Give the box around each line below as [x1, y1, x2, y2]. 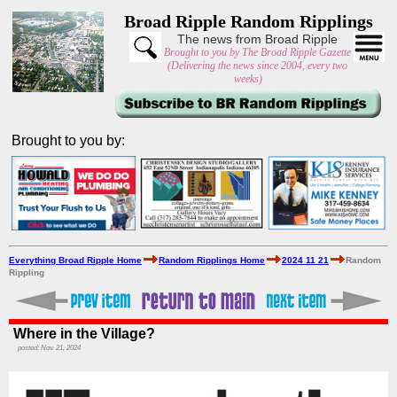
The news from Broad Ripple [177, 32, 338, 46]
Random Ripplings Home [159, 255, 265, 265]
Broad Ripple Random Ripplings [123, 12, 373, 31]
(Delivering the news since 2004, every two [167, 59, 347, 72]
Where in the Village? [13, 326, 155, 341]
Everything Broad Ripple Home [9, 255, 142, 265]
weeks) [234, 73, 262, 85]
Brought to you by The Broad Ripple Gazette [164, 46, 351, 58]
